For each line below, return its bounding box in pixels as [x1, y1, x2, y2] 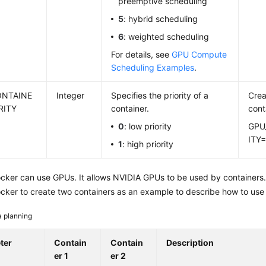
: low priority [124, 121, 172, 131]
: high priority [122, 139, 174, 149]
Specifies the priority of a [111, 90, 209, 100]
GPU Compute [172, 49, 227, 59]
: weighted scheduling [123, 31, 210, 42]
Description [166, 237, 214, 248]
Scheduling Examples [111, 62, 195, 72]
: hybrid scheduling [123, 14, 198, 24]
